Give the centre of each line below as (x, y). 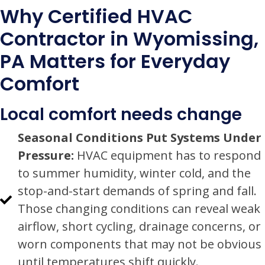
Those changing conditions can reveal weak (139, 209)
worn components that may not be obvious (140, 244)
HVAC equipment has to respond (167, 155)
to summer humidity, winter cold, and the (134, 173)
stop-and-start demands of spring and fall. (137, 191)
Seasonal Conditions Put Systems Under (140, 138)
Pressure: (46, 155)
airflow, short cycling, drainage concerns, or (139, 226)
